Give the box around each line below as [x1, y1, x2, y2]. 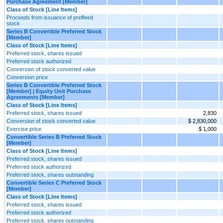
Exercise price [6, 125, 41, 132]
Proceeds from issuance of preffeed [6, 14, 93, 20]
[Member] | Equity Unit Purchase [6, 88, 91, 94]
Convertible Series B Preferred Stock [6, 133, 102, 140]
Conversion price [6, 74, 48, 80]
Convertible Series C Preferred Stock [6, 179, 102, 186]
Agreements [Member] [6, 94, 65, 100]
